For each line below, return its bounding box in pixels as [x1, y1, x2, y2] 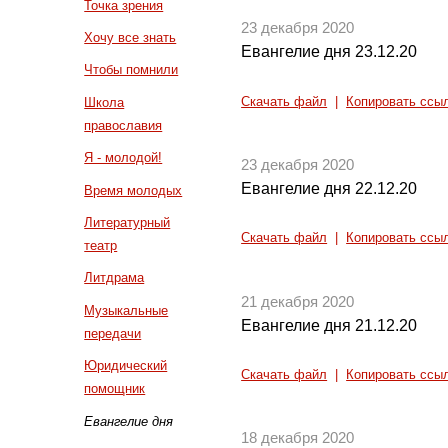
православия [84, 117, 163, 133]
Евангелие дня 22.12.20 [241, 179, 418, 197]
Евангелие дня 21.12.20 [241, 316, 418, 334]
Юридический [84, 358, 168, 374]
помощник [84, 381, 146, 397]
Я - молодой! [84, 150, 163, 166]
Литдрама [84, 270, 145, 286]
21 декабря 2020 [241, 293, 355, 310]
